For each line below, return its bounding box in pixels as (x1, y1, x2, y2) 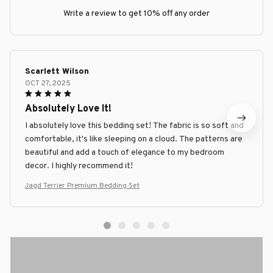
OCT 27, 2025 (25, 79, 71, 89)
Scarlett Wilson (25, 66, 89, 77)
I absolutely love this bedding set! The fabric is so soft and (25, 121, 244, 132)
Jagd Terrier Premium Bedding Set (25, 181, 140, 191)
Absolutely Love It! (25, 103, 112, 116)
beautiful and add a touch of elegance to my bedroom (25, 147, 224, 158)
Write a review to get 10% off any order (63, 9, 210, 19)
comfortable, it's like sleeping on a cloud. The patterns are (25, 134, 243, 145)
